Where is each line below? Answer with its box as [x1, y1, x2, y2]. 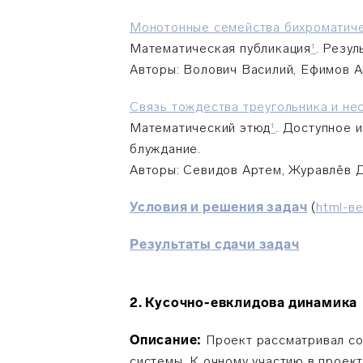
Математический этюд [130, 120, 271, 135]
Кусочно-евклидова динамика [145, 295, 358, 310]
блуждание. [130, 141, 202, 156]
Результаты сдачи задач [130, 237, 300, 252]
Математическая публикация [130, 41, 312, 56]
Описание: [130, 332, 203, 348]
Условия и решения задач [130, 199, 308, 215]
